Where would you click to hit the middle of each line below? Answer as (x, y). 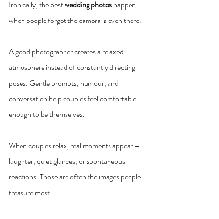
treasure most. (30, 193)
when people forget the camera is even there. (75, 21)
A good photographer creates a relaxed (67, 52)
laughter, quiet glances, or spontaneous (68, 161)
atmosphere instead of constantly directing (73, 67)
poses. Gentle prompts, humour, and (65, 83)
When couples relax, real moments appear (72, 146)
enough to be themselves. (47, 114)
